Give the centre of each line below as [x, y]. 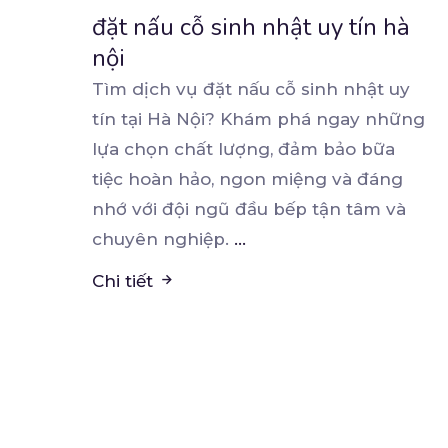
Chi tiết [125, 281]
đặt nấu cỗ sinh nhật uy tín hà [251, 27]
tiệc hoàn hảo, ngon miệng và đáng [247, 179]
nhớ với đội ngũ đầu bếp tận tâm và [249, 209]
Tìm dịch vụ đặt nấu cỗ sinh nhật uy [251, 89]
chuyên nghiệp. [163, 239]
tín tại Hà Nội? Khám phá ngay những [258, 119]
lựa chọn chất [155, 149]
